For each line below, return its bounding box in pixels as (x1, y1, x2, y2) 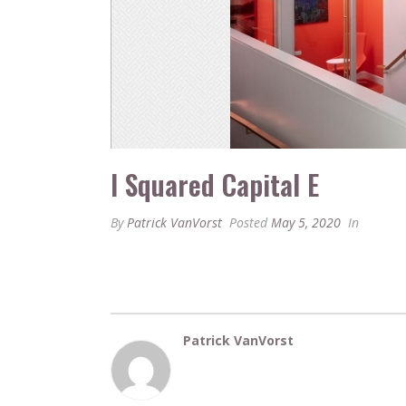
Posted (226, 214, 271, 231)
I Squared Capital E (111, 164, 319, 205)
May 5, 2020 (271, 214, 341, 231)
